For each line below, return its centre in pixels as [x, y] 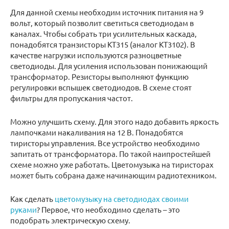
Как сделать [32, 199]
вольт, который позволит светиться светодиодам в [102, 23]
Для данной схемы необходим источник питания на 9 [107, 12]
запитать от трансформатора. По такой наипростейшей [110, 154]
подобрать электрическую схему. [70, 220]
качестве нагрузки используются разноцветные [96, 55]
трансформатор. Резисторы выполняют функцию [99, 77]
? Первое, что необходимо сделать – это [108, 210]
